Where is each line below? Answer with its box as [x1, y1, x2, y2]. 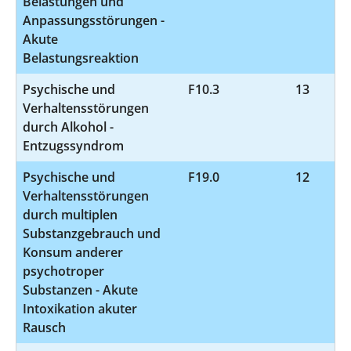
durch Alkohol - [23, 118, 114, 136]
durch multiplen [23, 205, 118, 223]
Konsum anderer [23, 243, 123, 261]
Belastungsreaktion [23, 49, 139, 67]
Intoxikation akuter [23, 299, 137, 317]
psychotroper [23, 262, 104, 280]
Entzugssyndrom [23, 136, 124, 154]
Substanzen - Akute [23, 280, 138, 299]
